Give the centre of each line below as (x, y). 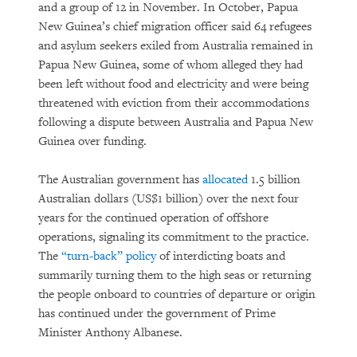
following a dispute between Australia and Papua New (176, 122)
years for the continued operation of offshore (153, 218)
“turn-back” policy (109, 256)
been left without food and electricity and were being (173, 84)
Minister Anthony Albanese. (110, 333)
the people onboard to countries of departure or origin (177, 294)
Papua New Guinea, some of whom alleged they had (171, 65)
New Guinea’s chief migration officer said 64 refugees (175, 27)
